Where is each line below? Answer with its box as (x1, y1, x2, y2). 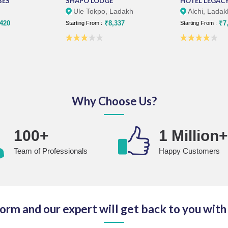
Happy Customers (159, 147, 220, 156)
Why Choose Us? (71, 94, 157, 108)
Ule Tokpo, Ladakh (73, 7, 134, 15)
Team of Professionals (13, 147, 88, 156)
